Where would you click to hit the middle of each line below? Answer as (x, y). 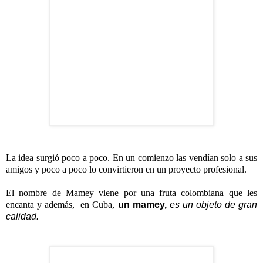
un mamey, (142, 205)
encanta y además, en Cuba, (60, 205)
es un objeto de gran (212, 205)
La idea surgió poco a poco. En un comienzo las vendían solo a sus (131, 158)
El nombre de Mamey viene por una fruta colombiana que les (131, 193)
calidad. (22, 217)
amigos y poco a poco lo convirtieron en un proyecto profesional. (126, 170)
